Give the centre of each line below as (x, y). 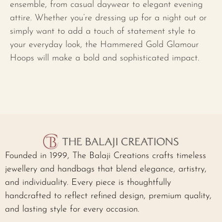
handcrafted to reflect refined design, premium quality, (108, 196)
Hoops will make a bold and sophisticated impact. (105, 58)
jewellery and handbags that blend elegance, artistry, (106, 169)
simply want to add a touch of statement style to (103, 32)
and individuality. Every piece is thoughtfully (88, 183)
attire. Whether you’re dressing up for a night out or (108, 18)
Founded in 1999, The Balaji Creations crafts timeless (106, 156)
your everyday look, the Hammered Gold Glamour (104, 45)
